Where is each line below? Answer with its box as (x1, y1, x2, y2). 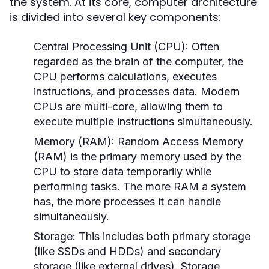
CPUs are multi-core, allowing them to (34, 100, 223, 113)
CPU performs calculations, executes (34, 70, 217, 83)
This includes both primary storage (76, 230, 250, 243)
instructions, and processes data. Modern (34, 85, 240, 98)
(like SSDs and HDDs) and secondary (34, 245, 221, 258)
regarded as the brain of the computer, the (34, 55, 243, 68)
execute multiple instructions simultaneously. (34, 115, 253, 128)
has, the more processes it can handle (34, 195, 221, 208)
